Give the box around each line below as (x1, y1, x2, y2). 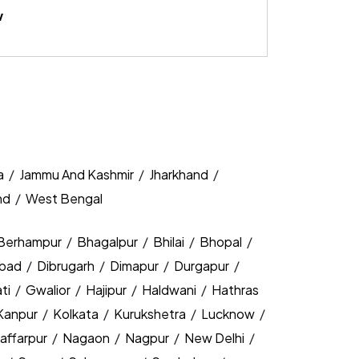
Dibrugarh (37, 257, 97, 274)
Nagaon (63, 329, 112, 346)
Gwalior (26, 281, 73, 298)
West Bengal (26, 190, 103, 207)
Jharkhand (149, 166, 208, 183)
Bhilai (153, 233, 187, 250)
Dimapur (110, 257, 161, 274)
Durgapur (174, 257, 232, 274)
